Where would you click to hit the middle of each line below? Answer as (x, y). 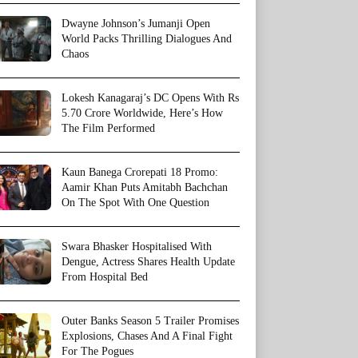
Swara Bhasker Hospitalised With (137, 247)
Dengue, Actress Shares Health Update (148, 262)
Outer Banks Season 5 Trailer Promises (150, 321)
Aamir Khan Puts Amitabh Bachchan (145, 188)
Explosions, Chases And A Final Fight (147, 336)
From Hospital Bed (105, 277)
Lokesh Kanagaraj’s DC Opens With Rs (150, 98)
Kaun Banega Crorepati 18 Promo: (140, 173)
